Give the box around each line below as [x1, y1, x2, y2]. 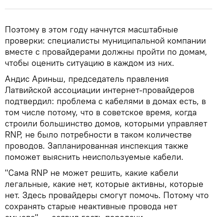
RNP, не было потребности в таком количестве [5, 129, 192, 140]
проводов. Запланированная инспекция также [5, 140, 188, 151]
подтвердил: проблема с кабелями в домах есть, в [5, 95, 206, 107]
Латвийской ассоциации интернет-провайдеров [5, 84, 194, 95]
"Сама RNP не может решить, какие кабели [5, 167, 178, 178]
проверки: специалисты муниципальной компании [5, 35, 206, 46]
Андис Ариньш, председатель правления [5, 73, 169, 84]
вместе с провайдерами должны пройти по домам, [5, 46, 207, 57]
